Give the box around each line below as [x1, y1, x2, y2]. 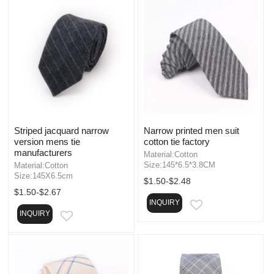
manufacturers [14, 147, 72, 158]
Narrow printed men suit [143, 125, 239, 136]
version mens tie [14, 136, 80, 147]
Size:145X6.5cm [14, 171, 73, 180]
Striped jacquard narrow [14, 125, 109, 136]
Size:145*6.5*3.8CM [143, 160, 215, 169]
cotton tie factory [143, 136, 210, 147]
